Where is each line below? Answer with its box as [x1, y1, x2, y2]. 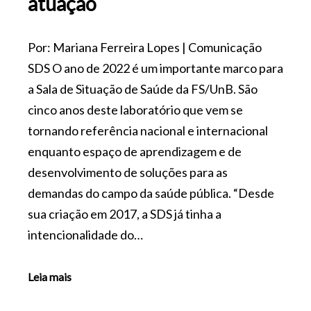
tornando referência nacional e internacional [28, 122, 268, 138]
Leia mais [28, 270, 72, 284]
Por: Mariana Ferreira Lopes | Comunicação [28, 39, 262, 55]
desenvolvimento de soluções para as [28, 164, 228, 180]
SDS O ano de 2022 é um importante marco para [28, 60, 283, 76]
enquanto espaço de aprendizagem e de [28, 143, 242, 159]
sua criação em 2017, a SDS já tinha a [28, 205, 221, 221]
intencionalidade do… [28, 226, 143, 242]
